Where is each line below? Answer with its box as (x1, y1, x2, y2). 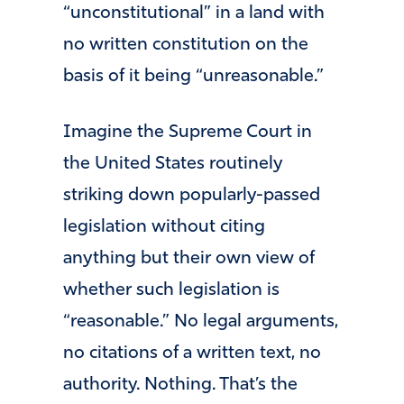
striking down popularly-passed (63, 186, 320, 205)
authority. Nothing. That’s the (63, 375, 298, 394)
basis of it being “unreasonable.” (63, 68, 324, 87)
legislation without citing (63, 217, 265, 236)
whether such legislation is (63, 280, 280, 299)
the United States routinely (63, 154, 282, 173)
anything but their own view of (63, 249, 315, 268)
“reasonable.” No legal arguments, (63, 312, 338, 331)
